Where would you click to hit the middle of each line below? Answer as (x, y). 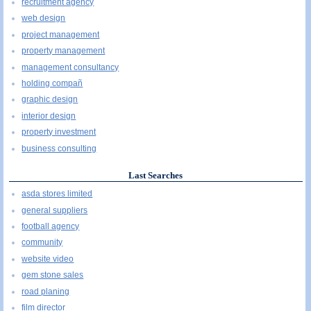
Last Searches (156, 175)
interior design (49, 116)
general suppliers (55, 210)
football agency (51, 227)
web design (44, 18)
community (42, 243)
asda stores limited (57, 194)
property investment (59, 132)
